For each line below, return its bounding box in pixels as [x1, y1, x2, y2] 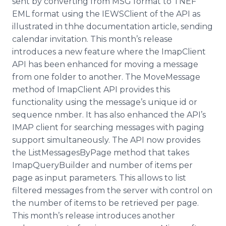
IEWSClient [102, 9, 148, 19]
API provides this [101, 85, 170, 94]
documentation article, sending [84, 22, 213, 31]
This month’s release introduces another [12, 211, 175, 220]
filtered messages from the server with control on [12, 186, 212, 195]
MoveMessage [143, 72, 200, 82]
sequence [12, 110, 54, 120]
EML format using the [12, 9, 102, 19]
